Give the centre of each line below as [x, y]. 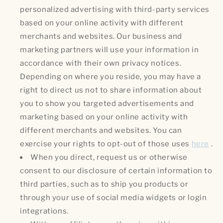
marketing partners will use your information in [110, 50]
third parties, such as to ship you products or [104, 184]
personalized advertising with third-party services [115, 10]
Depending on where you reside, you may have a [111, 77]
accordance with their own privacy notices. [101, 63]
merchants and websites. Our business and [101, 37]
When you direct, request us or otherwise [109, 158]
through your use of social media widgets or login [113, 198]
